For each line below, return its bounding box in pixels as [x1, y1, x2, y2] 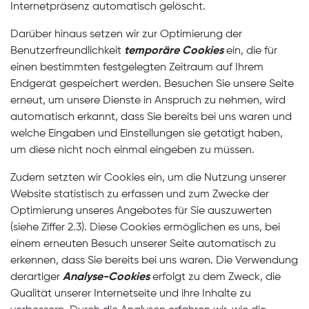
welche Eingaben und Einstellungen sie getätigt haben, [10, 128, 283, 139]
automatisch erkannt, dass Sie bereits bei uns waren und [10, 112, 292, 123]
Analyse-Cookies [63, 272, 150, 283]
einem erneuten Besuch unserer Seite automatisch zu [10, 239, 276, 250]
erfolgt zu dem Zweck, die [150, 272, 281, 283]
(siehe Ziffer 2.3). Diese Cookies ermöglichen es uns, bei [10, 222, 280, 233]
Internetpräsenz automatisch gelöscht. [10, 1, 206, 12]
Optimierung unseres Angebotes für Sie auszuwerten [10, 206, 272, 217]
